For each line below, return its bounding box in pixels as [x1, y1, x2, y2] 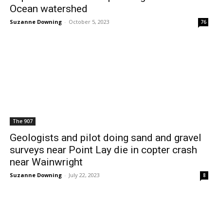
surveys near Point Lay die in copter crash [10, 144, 197, 156]
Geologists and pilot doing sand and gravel [10, 132, 201, 144]
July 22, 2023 [69, 171, 100, 179]
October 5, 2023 [69, 18, 109, 25]
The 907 [13, 118, 33, 125]
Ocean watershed [10, 3, 88, 15]
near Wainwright [10, 156, 83, 168]
